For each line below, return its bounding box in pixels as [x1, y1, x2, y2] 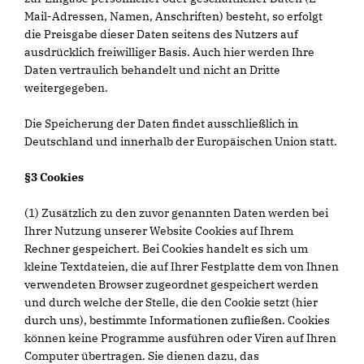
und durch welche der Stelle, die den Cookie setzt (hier [24, 295, 318, 310]
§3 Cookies [24, 170, 84, 184]
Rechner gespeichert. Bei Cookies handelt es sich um [24, 241, 308, 256]
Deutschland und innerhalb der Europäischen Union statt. [24, 134, 337, 149]
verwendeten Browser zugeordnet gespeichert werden [24, 277, 318, 292]
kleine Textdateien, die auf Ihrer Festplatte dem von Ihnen [24, 259, 339, 274]
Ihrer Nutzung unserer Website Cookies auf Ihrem [24, 223, 293, 238]
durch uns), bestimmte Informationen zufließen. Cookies [24, 313, 330, 327]
